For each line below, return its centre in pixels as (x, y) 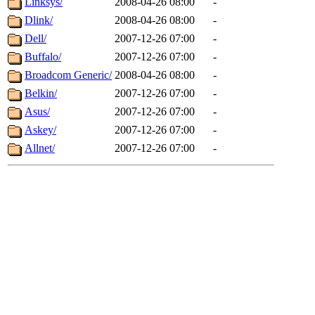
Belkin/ (41, 94)
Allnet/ (40, 148)
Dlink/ (39, 20)
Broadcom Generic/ (68, 75)
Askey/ (40, 130)
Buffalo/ (43, 57)
